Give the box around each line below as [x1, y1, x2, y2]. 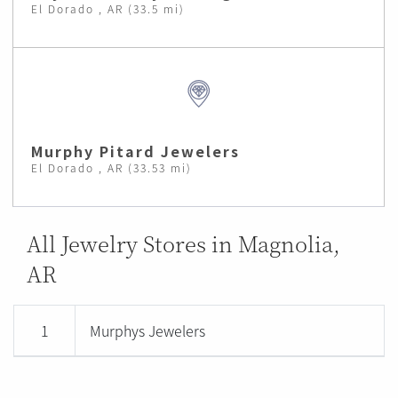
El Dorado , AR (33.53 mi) [31, 159, 192, 175]
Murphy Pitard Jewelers [31, 139, 240, 162]
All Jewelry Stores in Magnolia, [27, 227, 340, 259]
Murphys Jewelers [90, 319, 206, 341]
